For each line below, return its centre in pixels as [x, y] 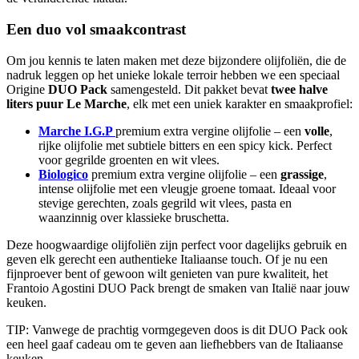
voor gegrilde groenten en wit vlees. [129, 159]
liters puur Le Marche [67, 103]
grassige [302, 174]
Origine [27, 89]
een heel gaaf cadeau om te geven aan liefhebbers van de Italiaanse [175, 344]
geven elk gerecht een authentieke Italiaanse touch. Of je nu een [167, 259]
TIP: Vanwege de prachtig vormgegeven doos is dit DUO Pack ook [177, 329]
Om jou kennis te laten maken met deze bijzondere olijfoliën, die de [176, 60]
